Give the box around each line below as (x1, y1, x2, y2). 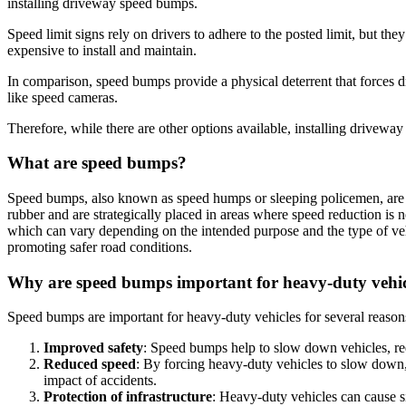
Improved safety (43, 340, 143, 356)
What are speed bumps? (7, 153, 187, 173)
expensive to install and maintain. (7, 42, 197, 58)
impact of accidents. (43, 372, 157, 389)
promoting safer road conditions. (7, 239, 192, 256)
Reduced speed (43, 356, 136, 372)
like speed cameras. (7, 89, 118, 105)
